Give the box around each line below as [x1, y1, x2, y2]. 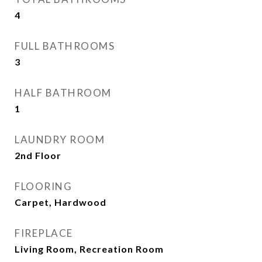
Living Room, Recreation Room [15, 243, 164, 254]
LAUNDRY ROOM [15, 133, 105, 146]
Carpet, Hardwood [15, 196, 106, 208]
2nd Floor [15, 150, 61, 161]
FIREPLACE [15, 227, 73, 239]
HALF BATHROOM [15, 87, 112, 99]
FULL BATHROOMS [15, 40, 115, 52]
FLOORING [15, 180, 72, 192]
